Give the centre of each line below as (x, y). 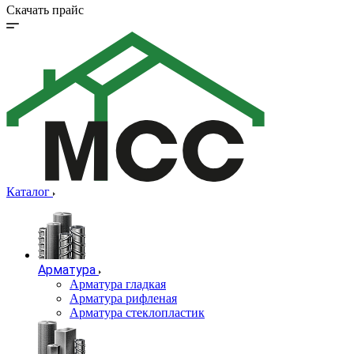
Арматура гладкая (118, 284)
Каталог (30, 192)
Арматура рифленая (123, 299)
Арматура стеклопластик (137, 313)
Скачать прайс (45, 10)
